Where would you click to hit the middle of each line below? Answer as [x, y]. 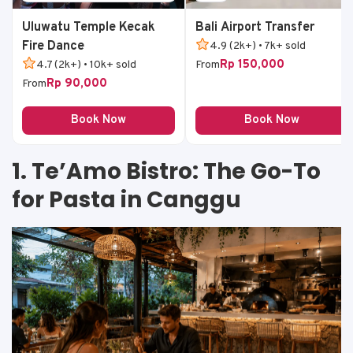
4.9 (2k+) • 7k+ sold [258, 46]
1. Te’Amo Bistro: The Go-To [166, 171]
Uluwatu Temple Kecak [89, 27]
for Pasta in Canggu [126, 199]
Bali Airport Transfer [255, 27]
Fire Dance [53, 46]
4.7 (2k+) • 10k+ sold [86, 65]
